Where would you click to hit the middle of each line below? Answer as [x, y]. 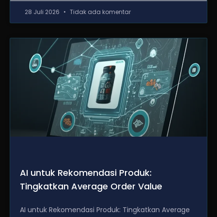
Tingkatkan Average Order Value [91, 186]
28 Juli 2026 [43, 12]
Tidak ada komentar [100, 12]
